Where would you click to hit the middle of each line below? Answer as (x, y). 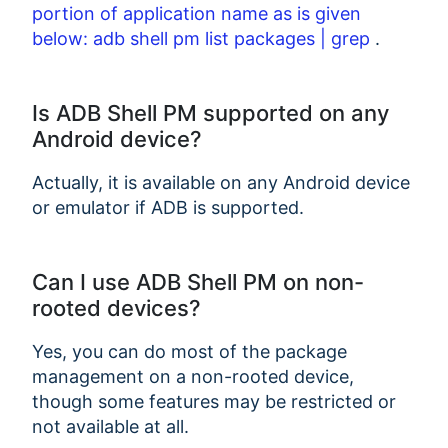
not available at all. (110, 426)
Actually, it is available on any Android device (221, 182)
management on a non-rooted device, (193, 376)
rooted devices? (116, 307)
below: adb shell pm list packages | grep (203, 38)
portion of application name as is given (196, 13)
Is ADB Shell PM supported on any (210, 112)
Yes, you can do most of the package (189, 351)
